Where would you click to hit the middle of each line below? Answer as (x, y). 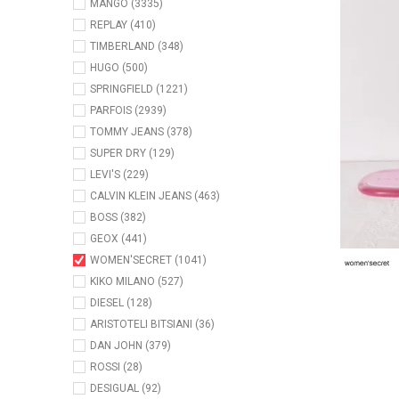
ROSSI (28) (116, 367)
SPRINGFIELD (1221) (139, 90)
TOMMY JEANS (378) (141, 132)
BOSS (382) (118, 218)
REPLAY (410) (123, 25)
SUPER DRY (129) (132, 154)
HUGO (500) (119, 68)
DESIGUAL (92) (126, 389)
